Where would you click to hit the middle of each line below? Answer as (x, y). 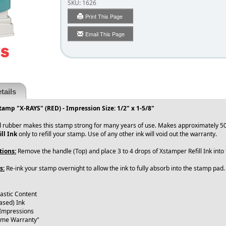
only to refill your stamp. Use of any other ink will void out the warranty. (119, 134)
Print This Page (105, 16)
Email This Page (105, 34)
